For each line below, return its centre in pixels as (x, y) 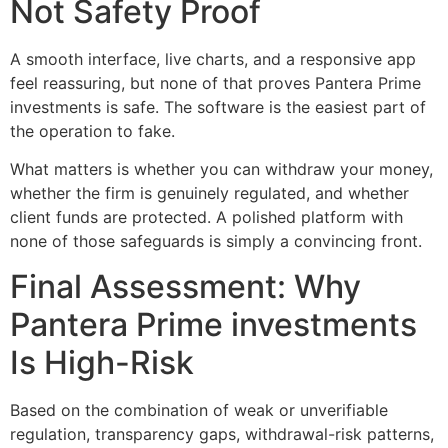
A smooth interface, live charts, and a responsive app (213, 58)
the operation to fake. (92, 130)
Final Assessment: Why (185, 286)
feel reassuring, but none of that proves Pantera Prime (215, 82)
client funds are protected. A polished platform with (206, 217)
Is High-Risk (102, 362)
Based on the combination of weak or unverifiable (199, 409)
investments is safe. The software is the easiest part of (218, 106)
